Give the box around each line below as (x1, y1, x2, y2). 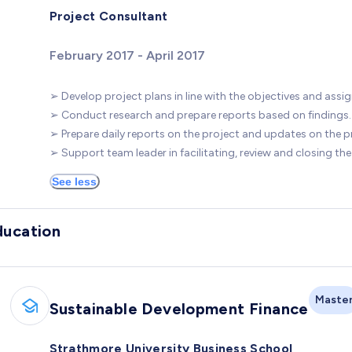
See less (52, 174, 97, 188)
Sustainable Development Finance (49, 299, 309, 318)
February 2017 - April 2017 (49, 47, 205, 63)
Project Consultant (49, 8, 168, 24)
